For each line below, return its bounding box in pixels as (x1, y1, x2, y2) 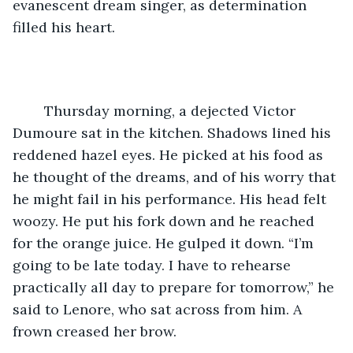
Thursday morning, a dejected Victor (28, 101, 44, 120)
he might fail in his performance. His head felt (13, 189, 330, 208)
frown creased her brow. (13, 321, 176, 340)
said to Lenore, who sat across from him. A (13, 299, 306, 318)
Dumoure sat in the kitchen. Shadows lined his (13, 123, 335, 142)
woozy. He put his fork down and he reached (13, 211, 318, 230)
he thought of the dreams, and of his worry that (13, 167, 340, 186)
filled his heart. (13, 17, 115, 36)
